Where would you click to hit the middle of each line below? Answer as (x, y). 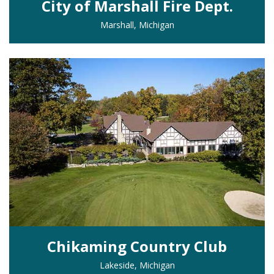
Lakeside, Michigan (137, 265)
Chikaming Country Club (137, 246)
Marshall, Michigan (137, 24)
